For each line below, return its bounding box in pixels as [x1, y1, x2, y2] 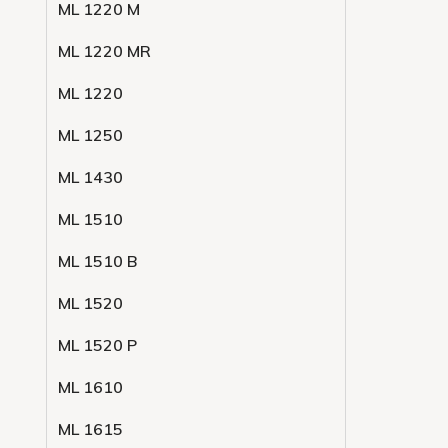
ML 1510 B [58, 251, 137, 271]
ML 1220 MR [58, 41, 151, 61]
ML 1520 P [58, 335, 137, 355]
